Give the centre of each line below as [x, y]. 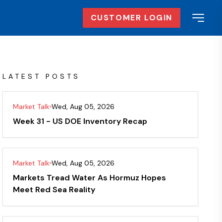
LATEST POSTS [42, 76]
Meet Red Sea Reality [54, 190]
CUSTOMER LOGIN [131, 18]
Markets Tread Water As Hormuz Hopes [90, 178]
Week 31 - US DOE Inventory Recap [80, 121]
